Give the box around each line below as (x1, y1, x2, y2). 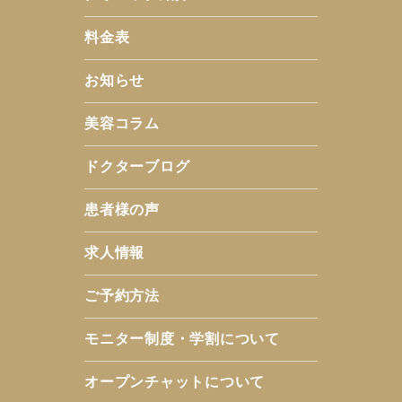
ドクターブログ (84, 159, 190, 175)
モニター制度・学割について (84, 331, 280, 347)
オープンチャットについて (84, 374, 265, 390)
